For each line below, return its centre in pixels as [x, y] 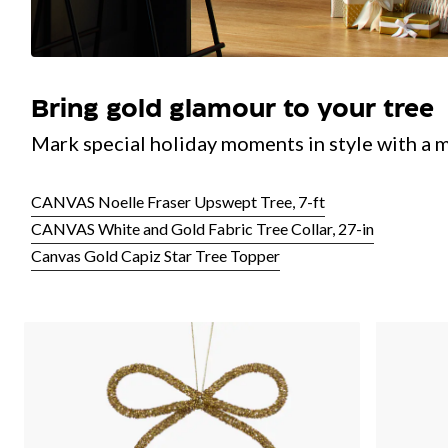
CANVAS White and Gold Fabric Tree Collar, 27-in [203, 229]
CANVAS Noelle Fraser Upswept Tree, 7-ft [178, 202]
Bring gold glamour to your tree [233, 110]
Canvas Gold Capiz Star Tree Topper [156, 256]
